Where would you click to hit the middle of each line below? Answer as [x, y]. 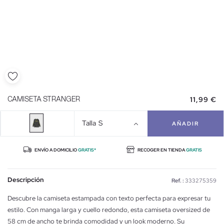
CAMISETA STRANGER [44, 99]
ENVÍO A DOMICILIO [56, 150]
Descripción [26, 179]
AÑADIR [186, 123]
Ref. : [178, 180]
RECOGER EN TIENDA [161, 150]
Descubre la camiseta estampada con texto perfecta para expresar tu [109, 198]
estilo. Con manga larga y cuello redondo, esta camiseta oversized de [109, 209]
